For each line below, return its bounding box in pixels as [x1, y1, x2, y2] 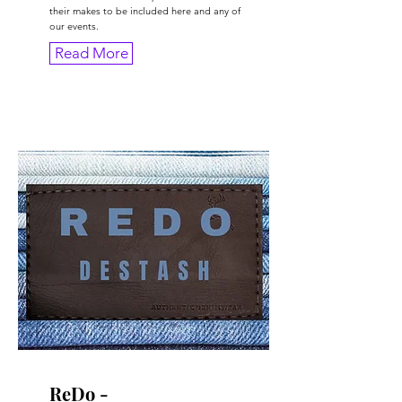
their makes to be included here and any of [49, 4, 240, 18]
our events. [49, 20, 99, 33]
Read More [54, 44, 128, 63]
